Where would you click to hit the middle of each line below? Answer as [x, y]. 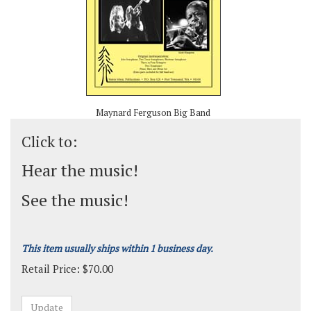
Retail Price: [51, 269]
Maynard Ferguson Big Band [153, 112]
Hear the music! [80, 170]
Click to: [49, 142]
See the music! [75, 200]
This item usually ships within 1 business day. [117, 248]
